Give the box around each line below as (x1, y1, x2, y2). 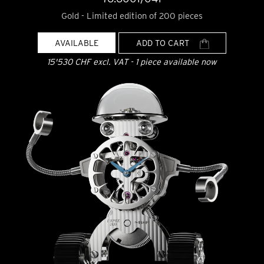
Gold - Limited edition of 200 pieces (61, 11, 203, 22)
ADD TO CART (136, 38, 192, 48)
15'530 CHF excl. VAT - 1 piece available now (47, 57, 217, 67)
